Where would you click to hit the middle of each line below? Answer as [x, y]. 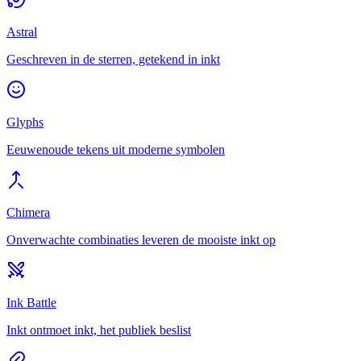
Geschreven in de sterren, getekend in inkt [113, 60]
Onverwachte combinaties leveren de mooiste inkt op [141, 240]
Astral [22, 32]
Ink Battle [31, 303]
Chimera [28, 213]
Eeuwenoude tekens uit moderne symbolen [116, 150]
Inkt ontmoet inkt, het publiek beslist [99, 330]
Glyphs [25, 122]
